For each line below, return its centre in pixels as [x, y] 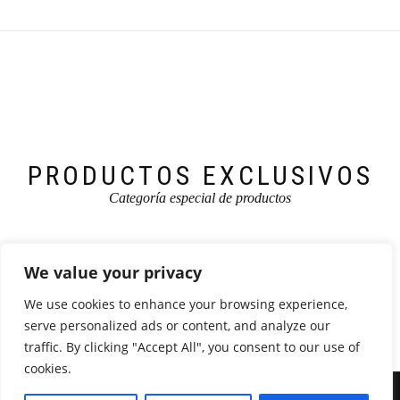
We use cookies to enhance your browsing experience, [186, 304]
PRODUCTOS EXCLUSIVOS [200, 175]
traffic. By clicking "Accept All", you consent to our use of [192, 347]
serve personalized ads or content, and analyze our [177, 325]
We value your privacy [113, 272]
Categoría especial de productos [200, 198]
